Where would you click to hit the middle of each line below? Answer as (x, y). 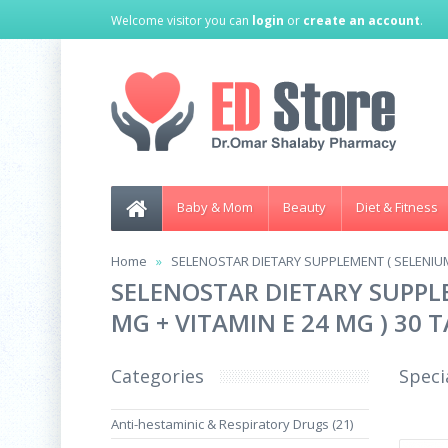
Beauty (304, 207)
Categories (157, 376)
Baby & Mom (215, 207)
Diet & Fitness (397, 207)
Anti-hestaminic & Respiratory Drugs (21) (232, 424)
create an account (361, 20)
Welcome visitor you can (181, 20)
